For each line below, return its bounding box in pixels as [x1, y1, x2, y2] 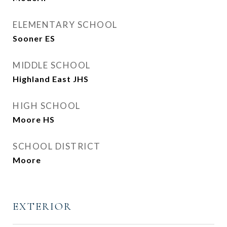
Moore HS [13, 115, 55, 124]
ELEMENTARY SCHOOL [13, 19, 118, 30]
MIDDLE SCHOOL [13, 60, 91, 70]
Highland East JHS [13, 74, 89, 84]
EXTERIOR [13, 200, 72, 213]
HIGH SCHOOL [13, 100, 81, 111]
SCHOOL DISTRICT [13, 141, 101, 152]
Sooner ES [13, 33, 55, 43]
